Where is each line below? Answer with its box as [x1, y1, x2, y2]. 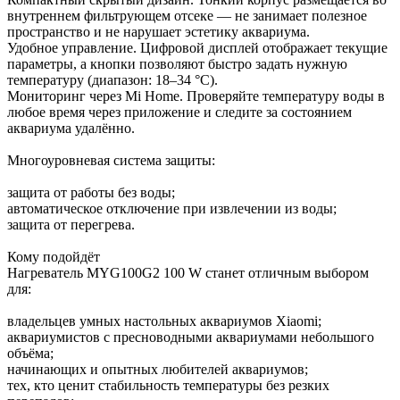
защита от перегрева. [7, 216, 135, 232]
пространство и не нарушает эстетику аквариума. [7, 23, 310, 39]
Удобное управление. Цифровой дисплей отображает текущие [7, 39, 387, 55]
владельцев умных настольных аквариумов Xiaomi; [7, 312, 321, 329]
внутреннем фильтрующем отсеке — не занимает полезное [7, 7, 367, 23]
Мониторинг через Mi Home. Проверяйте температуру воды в [7, 87, 385, 104]
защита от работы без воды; [7, 184, 175, 200]
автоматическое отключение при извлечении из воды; [7, 200, 337, 216]
